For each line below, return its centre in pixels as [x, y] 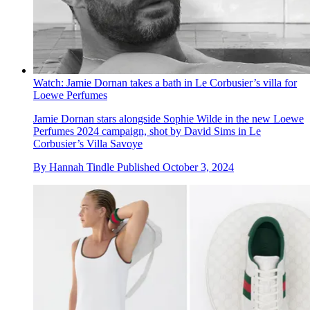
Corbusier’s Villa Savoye [88, 144]
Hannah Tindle [82, 167]
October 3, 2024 [198, 167]
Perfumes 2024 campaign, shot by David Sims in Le [147, 131]
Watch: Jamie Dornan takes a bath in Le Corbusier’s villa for [165, 83]
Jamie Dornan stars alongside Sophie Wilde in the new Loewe [168, 119]
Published [140, 167]
